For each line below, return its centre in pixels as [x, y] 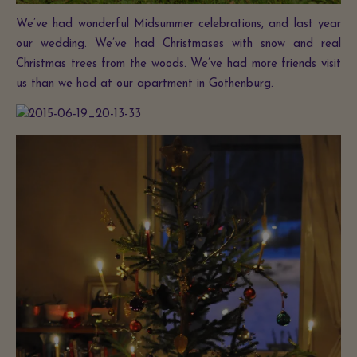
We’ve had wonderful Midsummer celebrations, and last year [178, 25]
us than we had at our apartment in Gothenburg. [145, 84]
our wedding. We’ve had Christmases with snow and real [178, 45]
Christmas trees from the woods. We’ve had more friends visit [178, 65]
